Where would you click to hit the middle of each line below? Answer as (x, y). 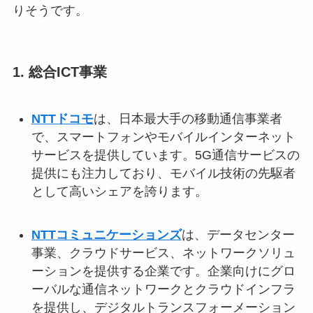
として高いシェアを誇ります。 (119, 191)
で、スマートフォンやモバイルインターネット (163, 137)
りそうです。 (50, 11)
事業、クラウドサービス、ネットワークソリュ (163, 253)
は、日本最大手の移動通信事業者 (188, 118)
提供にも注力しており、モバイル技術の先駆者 (163, 173)
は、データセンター (238, 234)
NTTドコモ (62, 118)
